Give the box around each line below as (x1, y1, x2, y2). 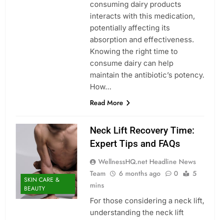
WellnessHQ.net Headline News (98, 156, 196, 166)
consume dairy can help (89, 58, 173, 68)
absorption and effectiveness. (89, 34, 194, 44)
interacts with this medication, (89, 11, 195, 21)
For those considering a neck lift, (89, 195, 204, 205)
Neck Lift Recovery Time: (89, 124, 194, 136)
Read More (89, 97, 123, 108)
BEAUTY (24, 184, 45, 193)
